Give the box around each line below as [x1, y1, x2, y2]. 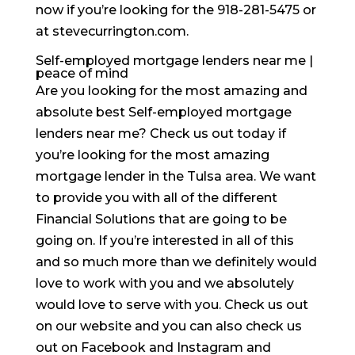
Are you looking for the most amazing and [35, 82, 307, 98]
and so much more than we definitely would [35, 254, 317, 269]
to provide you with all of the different [35, 189, 277, 205]
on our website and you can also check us [35, 318, 302, 334]
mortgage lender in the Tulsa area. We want [35, 168, 316, 184]
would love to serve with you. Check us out [35, 296, 308, 312]
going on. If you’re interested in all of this [35, 232, 294, 248]
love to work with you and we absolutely [35, 275, 294, 291]
